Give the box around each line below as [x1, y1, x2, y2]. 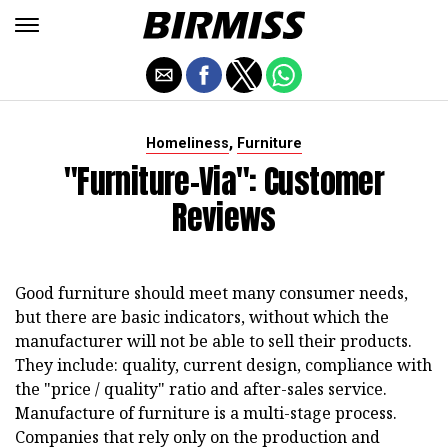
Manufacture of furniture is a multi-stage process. [15, 402, 397, 424]
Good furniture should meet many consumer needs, [15, 282, 408, 304]
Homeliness [146, 135, 229, 152]
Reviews [172, 193, 276, 242]
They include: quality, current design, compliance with [15, 354, 432, 376]
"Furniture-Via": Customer [64, 157, 384, 206]
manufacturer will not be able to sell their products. [15, 330, 412, 352]
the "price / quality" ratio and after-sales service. [15, 378, 387, 400]
